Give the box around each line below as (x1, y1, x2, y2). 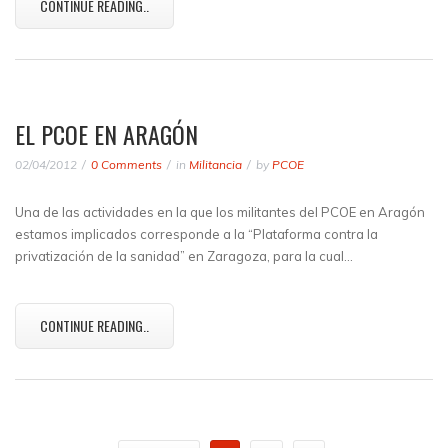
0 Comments (91, 157, 162, 172)
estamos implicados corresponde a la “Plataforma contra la (15, 226, 378, 242)
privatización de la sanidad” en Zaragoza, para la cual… (15, 248, 353, 264)
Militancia (189, 157, 242, 172)
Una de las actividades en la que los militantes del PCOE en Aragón (15, 204, 425, 220)
